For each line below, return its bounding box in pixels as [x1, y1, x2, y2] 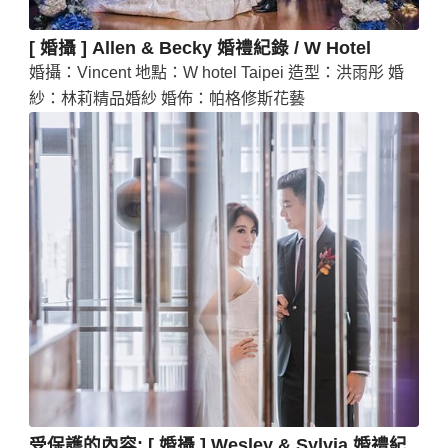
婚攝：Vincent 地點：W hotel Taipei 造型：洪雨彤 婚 [28, 63, 404, 81]
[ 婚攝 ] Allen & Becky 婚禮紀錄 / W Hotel [28, 37, 371, 58]
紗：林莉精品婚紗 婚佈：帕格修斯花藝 [28, 89, 305, 107]
